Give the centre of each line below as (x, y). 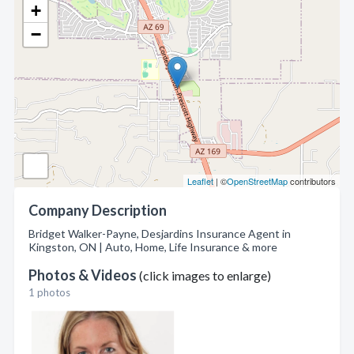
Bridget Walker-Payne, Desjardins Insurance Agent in (160, 233)
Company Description (98, 210)
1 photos (49, 292)
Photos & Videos (84, 275)
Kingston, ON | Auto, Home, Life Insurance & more (153, 247)
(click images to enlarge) (205, 275)
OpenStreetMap (257, 181)
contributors (312, 181)
